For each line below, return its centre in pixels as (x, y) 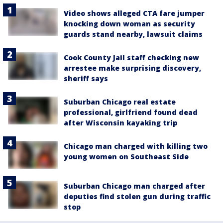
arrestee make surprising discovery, (132, 68)
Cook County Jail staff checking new (131, 57)
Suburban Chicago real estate (120, 102)
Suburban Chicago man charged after (134, 186)
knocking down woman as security (129, 24)
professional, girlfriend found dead (131, 112)
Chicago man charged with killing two (136, 146)
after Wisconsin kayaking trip (120, 123)
